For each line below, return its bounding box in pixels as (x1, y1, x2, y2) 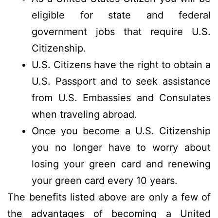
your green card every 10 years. (32, 174, 178, 186)
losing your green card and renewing (32, 158, 211, 170)
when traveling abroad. (32, 108, 137, 120)
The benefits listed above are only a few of (7, 191, 211, 203)
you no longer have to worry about (32, 141, 211, 153)
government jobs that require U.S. (32, 25, 211, 37)
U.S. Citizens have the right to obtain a (32, 58, 211, 71)
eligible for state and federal (32, 9, 211, 21)
